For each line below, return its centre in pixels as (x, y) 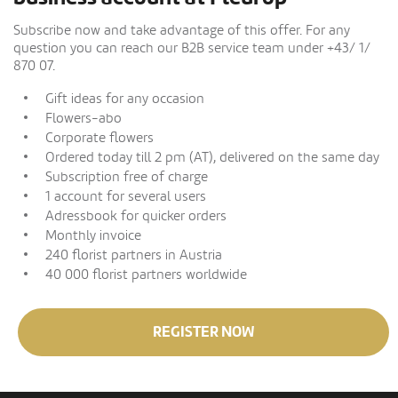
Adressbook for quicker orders (136, 216)
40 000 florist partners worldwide (146, 275)
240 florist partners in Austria (134, 255)
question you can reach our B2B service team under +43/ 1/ (192, 48)
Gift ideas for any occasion (125, 99)
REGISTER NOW (203, 332)
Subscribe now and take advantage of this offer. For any (182, 31)
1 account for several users (126, 197)
